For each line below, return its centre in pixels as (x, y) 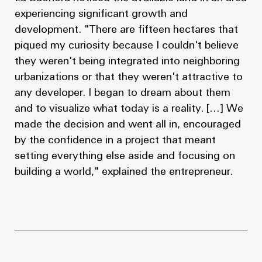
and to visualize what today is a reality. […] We (129, 109)
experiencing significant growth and (101, 14)
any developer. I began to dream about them (123, 93)
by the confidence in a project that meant (115, 140)
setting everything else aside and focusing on (125, 156)
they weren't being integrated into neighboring (127, 61)
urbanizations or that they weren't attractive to (129, 77)
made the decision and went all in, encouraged (128, 125)
